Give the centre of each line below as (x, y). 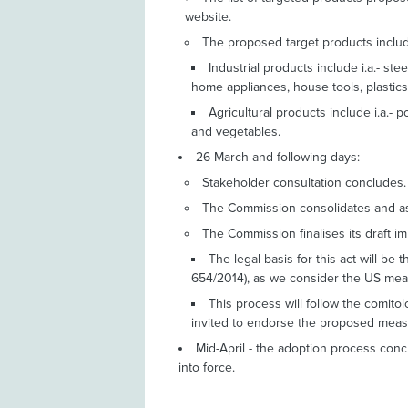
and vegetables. (236, 131)
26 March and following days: (278, 157)
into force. (207, 367)
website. (209, 16)
